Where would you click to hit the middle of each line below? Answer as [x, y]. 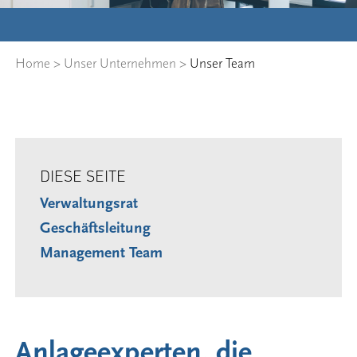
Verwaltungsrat [88, 204]
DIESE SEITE [82, 175]
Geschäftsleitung [95, 228]
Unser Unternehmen [120, 64]
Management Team [101, 253]
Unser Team [223, 64]
